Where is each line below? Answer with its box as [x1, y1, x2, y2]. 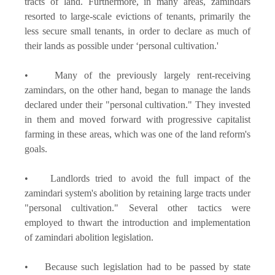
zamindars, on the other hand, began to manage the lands [25, 84, 250, 95]
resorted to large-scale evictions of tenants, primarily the [25, 10, 250, 21]
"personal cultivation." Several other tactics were [25, 202, 250, 213]
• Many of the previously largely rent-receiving [25, 69, 250, 80]
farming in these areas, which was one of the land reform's [25, 128, 250, 139]
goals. [25, 143, 50, 154]
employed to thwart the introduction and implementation [25, 217, 250, 228]
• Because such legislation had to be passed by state [25, 261, 250, 272]
